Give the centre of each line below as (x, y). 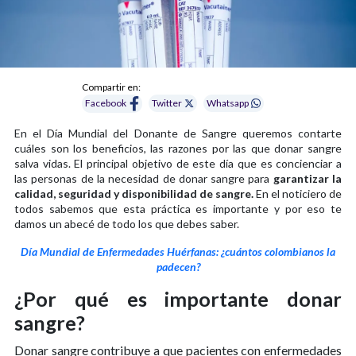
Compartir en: (112, 87)
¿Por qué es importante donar (178, 298)
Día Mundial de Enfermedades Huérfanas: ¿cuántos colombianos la (178, 251)
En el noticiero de (298, 193)
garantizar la (308, 178)
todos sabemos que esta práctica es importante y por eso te (178, 208)
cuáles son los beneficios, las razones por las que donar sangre (178, 148)
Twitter (166, 103)
